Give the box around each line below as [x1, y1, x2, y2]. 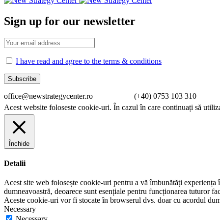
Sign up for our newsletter [4, 14, 136, 27]
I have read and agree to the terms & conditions [16, 56, 162, 65]
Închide [9, 139, 29, 147]
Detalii [4, 159, 26, 167]
